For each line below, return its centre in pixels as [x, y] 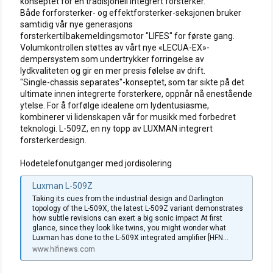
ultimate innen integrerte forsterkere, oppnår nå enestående [136, 94]
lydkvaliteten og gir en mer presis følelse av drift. [113, 70]
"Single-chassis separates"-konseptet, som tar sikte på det [132, 82]
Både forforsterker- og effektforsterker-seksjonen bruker [131, 12]
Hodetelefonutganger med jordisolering [96, 163]
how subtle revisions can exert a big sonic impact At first [127, 218]
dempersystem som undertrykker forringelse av [112, 59]
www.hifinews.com [64, 250]
